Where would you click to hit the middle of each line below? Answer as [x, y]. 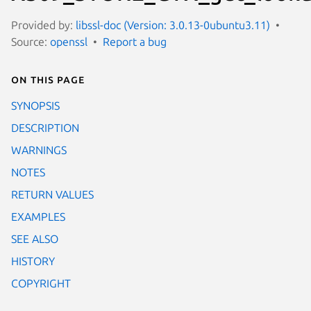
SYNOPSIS [35, 105]
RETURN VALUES [52, 194]
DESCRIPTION [45, 127]
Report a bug [135, 41]
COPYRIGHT [41, 283]
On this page [48, 79]
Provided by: [43, 25]
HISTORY [33, 261]
